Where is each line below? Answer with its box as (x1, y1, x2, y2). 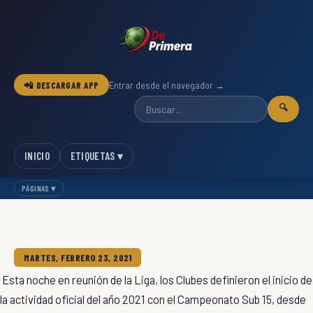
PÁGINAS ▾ (22, 183, 56, 193)
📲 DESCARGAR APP (24, 79, 99, 91)
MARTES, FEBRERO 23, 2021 (24, 252, 131, 263)
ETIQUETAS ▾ (70, 150, 124, 162)
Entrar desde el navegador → (108, 79, 224, 91)
